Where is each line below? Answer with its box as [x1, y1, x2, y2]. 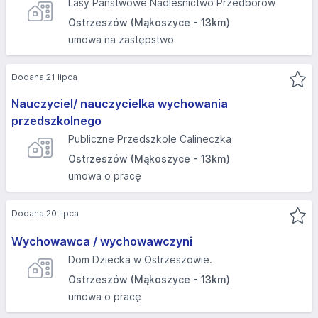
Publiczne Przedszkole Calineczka [68, 133, 231, 145]
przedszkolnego [11, 114, 102, 128]
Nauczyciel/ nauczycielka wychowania [11, 97, 228, 111]
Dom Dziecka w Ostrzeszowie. [68, 253, 212, 265]
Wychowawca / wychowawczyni [11, 234, 192, 248]
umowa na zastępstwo [68, 33, 174, 45]
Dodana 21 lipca [11, 72, 77, 82]
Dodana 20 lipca [11, 208, 79, 219]
